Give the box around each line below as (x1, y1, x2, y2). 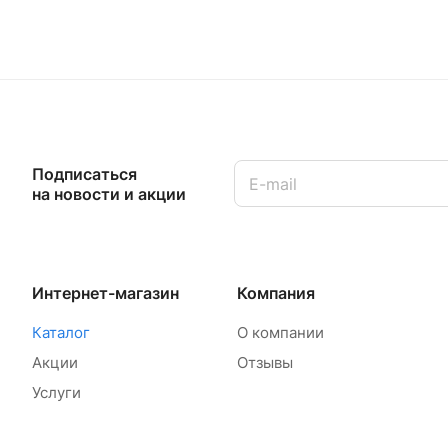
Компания (236, 283, 315, 303)
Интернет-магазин (32, 283, 179, 303)
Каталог (32, 323, 90, 342)
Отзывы (236, 353, 293, 372)
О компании (236, 323, 324, 342)
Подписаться (32, 164, 137, 184)
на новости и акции (32, 184, 186, 204)
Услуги (32, 383, 81, 402)
